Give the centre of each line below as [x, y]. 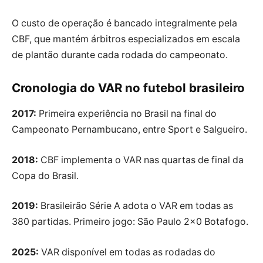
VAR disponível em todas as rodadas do [127, 252]
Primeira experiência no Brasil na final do [127, 114]
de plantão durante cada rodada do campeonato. [120, 55]
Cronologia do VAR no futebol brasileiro [128, 87]
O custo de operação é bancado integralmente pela [124, 23]
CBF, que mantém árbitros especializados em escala [126, 39]
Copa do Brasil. [45, 176]
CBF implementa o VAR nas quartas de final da [141, 160]
